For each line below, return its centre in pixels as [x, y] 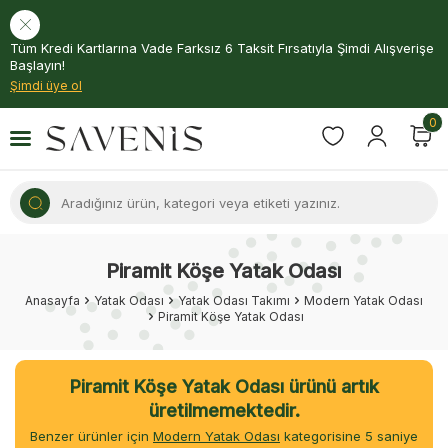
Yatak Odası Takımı [234, 301]
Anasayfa [52, 301]
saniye [395, 436]
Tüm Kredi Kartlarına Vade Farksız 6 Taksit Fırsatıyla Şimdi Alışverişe [222, 48]
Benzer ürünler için [91, 436]
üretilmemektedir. [224, 411]
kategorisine [322, 436]
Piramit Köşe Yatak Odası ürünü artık [224, 387]
